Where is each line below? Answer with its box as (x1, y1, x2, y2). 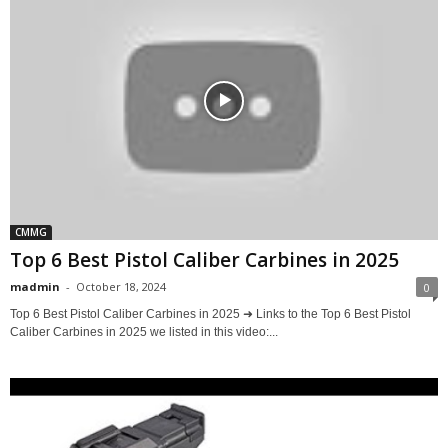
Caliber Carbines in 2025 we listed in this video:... (10, 324, 278, 339)
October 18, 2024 (76, 278, 166, 294)
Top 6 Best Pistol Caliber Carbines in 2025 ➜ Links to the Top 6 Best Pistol (10, 306, 411, 321)
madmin (10, 278, 60, 294)
